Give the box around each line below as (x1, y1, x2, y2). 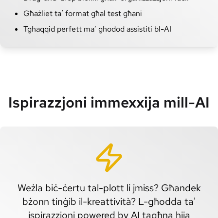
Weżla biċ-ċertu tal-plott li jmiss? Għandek (17, 181, 201, 194)
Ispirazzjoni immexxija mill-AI (8, 92, 210, 112)
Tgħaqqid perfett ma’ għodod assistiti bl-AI (23, 23, 171, 34)
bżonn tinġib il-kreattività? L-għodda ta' (22, 195, 196, 208)
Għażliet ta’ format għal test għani (23, 8, 142, 18)
